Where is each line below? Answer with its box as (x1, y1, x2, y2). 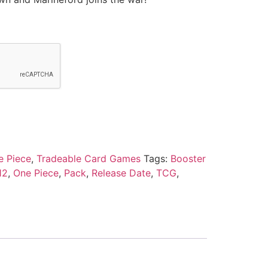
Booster (170, 152, 206, 165)
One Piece (13, 166, 59, 179)
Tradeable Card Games (36, 152, 141, 165)
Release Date (91, 166, 151, 179)
